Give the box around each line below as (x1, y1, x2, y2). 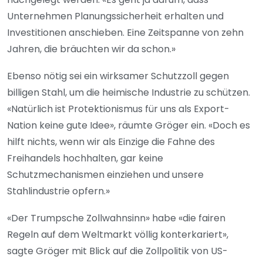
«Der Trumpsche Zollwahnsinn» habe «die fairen (7, 211, 225, 225)
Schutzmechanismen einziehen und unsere (7, 168, 204, 182)
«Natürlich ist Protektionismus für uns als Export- (7, 102, 230, 116)
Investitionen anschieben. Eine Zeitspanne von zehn (7, 26, 244, 40)
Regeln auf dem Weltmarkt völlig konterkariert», (7, 228, 228, 242)
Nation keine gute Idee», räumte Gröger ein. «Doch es (7, 119, 250, 133)
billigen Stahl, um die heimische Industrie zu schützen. (7, 86, 250, 100)
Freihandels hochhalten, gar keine (7, 151, 163, 166)
